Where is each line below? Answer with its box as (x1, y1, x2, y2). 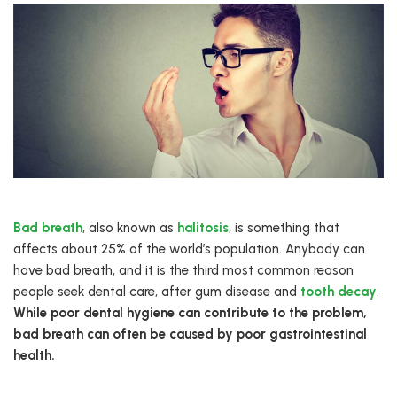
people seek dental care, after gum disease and (13, 284, 300, 300)
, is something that (229, 220, 339, 237)
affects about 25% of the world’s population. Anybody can (13, 241, 365, 258)
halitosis (177, 220, 229, 237)
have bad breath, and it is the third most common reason (13, 262, 354, 279)
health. (13, 347, 55, 364)
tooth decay (300, 284, 377, 300)
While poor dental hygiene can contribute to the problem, (13, 305, 367, 322)
